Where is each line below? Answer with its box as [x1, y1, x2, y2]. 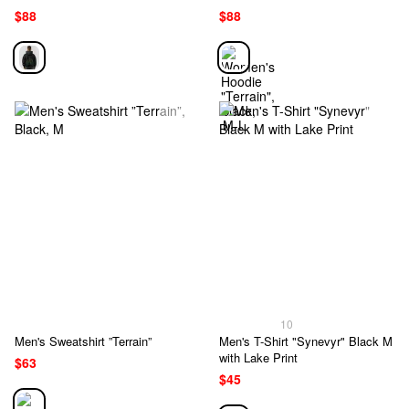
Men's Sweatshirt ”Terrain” [15, 332, 152, 351]
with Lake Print [219, 349, 298, 367]
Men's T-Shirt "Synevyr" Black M [219, 332, 393, 351]
